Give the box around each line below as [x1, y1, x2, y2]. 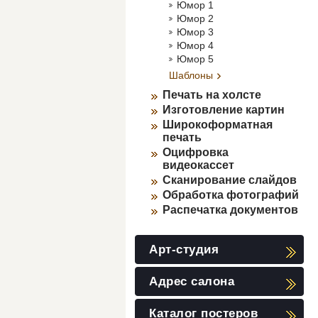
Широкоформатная [163, 119, 273, 131]
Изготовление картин [163, 104, 285, 116]
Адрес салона [149, 275, 235, 288]
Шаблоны [169, 70, 213, 81]
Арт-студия [149, 243, 219, 256]
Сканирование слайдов [163, 174, 297, 186]
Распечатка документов [163, 204, 298, 216]
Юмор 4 [177, 40, 214, 51]
